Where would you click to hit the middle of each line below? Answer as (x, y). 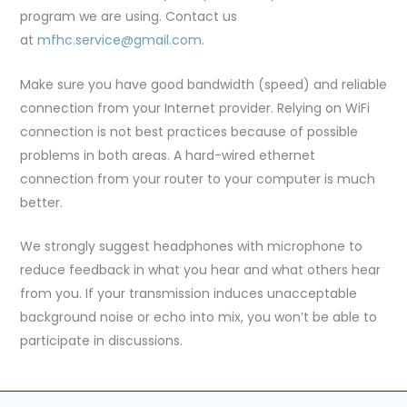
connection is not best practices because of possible (189, 131)
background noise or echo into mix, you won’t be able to (198, 318)
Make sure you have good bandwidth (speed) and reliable (203, 84)
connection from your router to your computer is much (197, 179)
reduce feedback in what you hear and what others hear (200, 270)
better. (41, 202)
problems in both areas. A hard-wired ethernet (167, 155)
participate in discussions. (101, 341)
